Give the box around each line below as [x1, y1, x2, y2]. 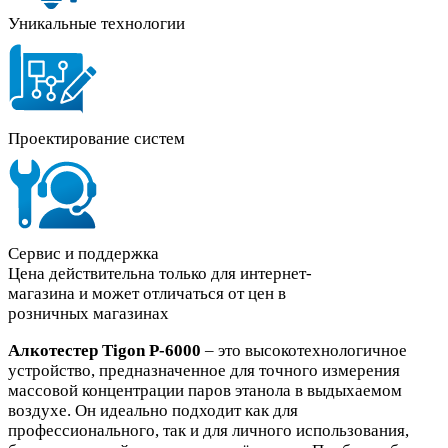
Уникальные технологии [8, 13, 185, 33]
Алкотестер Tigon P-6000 [8, 340, 201, 360]
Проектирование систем [8, 128, 185, 148]
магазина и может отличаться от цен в [8, 283, 286, 303]
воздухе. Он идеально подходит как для [8, 400, 298, 420]
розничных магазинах [8, 303, 169, 323]
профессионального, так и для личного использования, [8, 420, 409, 440]
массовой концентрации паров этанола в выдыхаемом [8, 380, 402, 400]
